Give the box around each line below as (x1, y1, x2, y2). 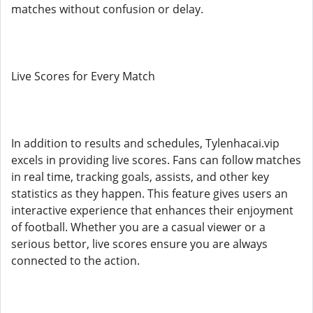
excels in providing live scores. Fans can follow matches (11, 152, 301, 168)
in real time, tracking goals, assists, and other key (11, 169, 269, 184)
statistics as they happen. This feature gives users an (11, 186, 288, 201)
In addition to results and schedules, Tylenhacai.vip (11, 136, 279, 151)
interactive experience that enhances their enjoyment (11, 203, 293, 218)
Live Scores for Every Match (11, 68, 155, 84)
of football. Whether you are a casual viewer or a (11, 219, 265, 235)
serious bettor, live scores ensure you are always (11, 236, 268, 252)
